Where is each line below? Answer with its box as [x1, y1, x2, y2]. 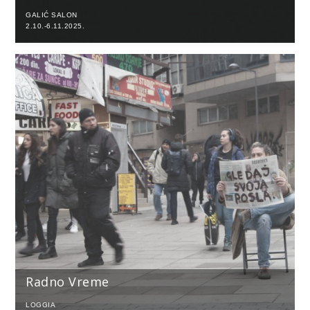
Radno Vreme [26, 273, 109, 290]
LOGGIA [26, 300, 56, 309]
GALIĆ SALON [26, 10, 77, 19]
